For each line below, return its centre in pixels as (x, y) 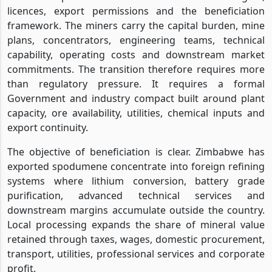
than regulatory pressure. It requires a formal (136, 83)
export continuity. (48, 127)
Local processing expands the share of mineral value (136, 224)
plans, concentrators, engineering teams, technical (136, 40)
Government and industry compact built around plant (136, 98)
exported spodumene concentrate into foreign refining (136, 166)
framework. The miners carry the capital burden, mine (136, 25)
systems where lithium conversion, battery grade (136, 181)
